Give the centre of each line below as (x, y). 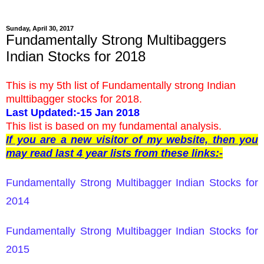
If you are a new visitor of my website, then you (132, 139)
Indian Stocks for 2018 (76, 57)
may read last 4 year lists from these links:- (114, 153)
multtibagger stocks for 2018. (74, 99)
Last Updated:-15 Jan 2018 (73, 112)
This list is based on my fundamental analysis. (114, 126)
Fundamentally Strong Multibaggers (116, 40)
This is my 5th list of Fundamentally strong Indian (121, 85)
